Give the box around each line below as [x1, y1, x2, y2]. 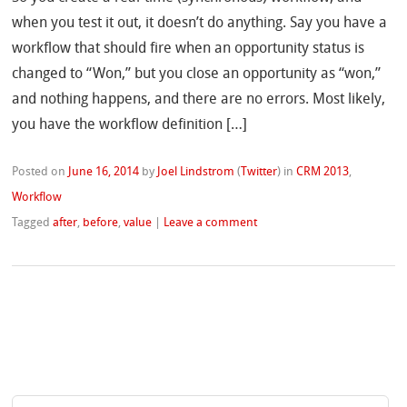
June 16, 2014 [68, 166, 140, 179]
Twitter [241, 166, 278, 179]
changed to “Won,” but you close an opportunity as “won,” [12, 67, 382, 83]
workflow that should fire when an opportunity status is [12, 42, 365, 57]
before [83, 217, 119, 230]
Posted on [12, 166, 69, 179]
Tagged [12, 217, 54, 230]
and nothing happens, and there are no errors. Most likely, [12, 93, 386, 108]
